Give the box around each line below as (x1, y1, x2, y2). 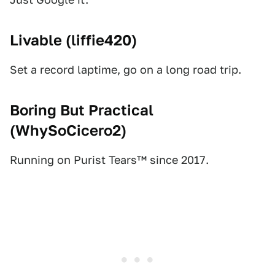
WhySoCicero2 (15, 122, 121, 139)
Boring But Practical (10, 101, 153, 119)
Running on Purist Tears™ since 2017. (10, 153, 209, 166)
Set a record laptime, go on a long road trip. (10, 63, 241, 76)
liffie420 (71, 31, 131, 49)
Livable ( (10, 31, 71, 49)
